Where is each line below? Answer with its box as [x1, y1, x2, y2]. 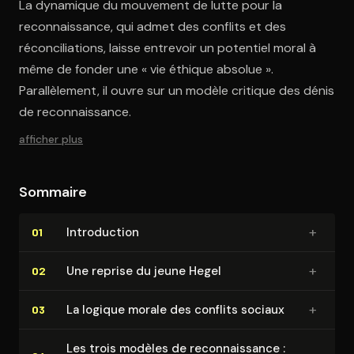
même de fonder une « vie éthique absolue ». [19, 60, 273, 77]
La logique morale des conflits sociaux [66, 301, 284, 318]
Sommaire [19, 182, 87, 201]
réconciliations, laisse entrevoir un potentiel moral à [19, 39, 316, 56]
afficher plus [19, 131, 83, 146]
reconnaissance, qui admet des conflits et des [19, 17, 286, 35]
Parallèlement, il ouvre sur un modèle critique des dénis [19, 81, 334, 99]
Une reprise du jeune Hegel [66, 262, 221, 279]
